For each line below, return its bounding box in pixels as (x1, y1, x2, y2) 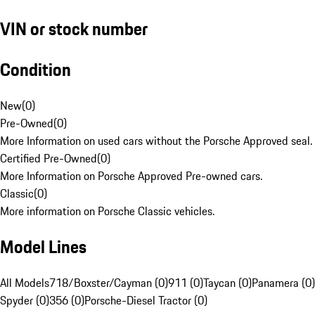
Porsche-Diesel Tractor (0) (84, 292, 207, 309)
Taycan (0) (203, 274, 252, 292)
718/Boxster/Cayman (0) (49, 274, 168, 292)
